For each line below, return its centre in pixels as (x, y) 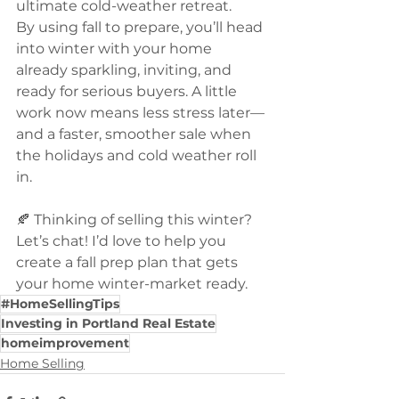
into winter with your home (116, 48)
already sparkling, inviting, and (126, 69)
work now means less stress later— (140, 112)
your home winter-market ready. (132, 283)
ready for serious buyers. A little (128, 91)
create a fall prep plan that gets (129, 262)
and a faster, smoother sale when (135, 134)
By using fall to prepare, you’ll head (141, 27)
